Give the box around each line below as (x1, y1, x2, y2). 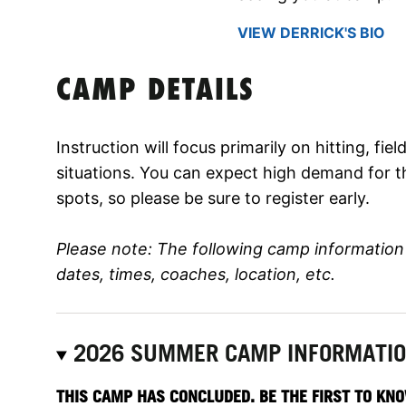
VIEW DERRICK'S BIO (237, 23, 385, 42)
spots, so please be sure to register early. (56, 188, 370, 208)
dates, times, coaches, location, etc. (56, 264, 335, 284)
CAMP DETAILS (56, 75, 255, 108)
